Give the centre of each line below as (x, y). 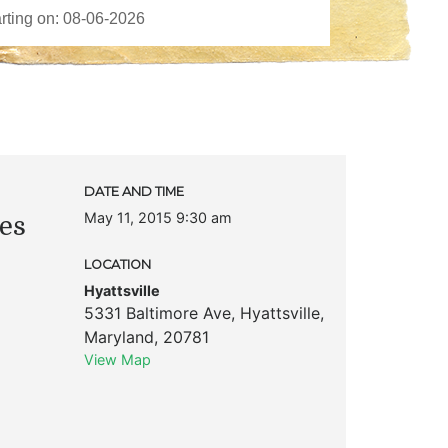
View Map (117, 359)
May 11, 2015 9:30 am (157, 217)
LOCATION (117, 264)
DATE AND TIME (133, 191)
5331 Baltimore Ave (157, 312)
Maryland (118, 336)
